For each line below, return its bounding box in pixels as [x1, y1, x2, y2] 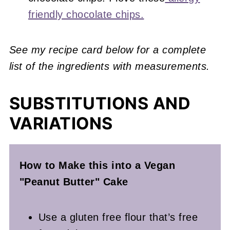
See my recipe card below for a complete [9, 44, 206, 55]
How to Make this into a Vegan [19, 159, 176, 171]
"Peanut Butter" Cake [19, 176, 128, 187]
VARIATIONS [9, 113, 113, 133]
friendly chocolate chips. [28, 8, 144, 20]
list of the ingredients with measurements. [9, 60, 210, 72]
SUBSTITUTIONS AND [9, 93, 191, 113]
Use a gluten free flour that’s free [38, 211, 198, 223]
